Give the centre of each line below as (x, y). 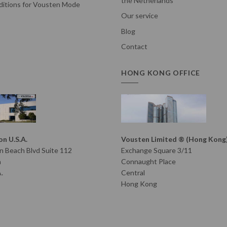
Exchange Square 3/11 (157, 150)
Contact (134, 47)
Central (133, 172)
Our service (140, 16)
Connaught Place (148, 161)
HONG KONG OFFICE (161, 72)
